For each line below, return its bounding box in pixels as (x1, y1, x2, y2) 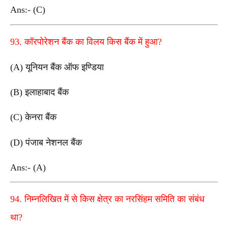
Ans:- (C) (10, 5, 48, 15)
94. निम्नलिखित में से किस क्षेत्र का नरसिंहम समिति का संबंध (10, 194, 205, 205)
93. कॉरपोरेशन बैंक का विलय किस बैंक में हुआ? (10, 36, 162, 47)
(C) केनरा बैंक (10, 112, 56, 123)
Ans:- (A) (10, 162, 48, 173)
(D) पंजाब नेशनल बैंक (10, 137, 82, 148)
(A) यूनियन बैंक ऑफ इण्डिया (10, 62, 104, 72)
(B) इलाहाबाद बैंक (10, 87, 69, 97)
